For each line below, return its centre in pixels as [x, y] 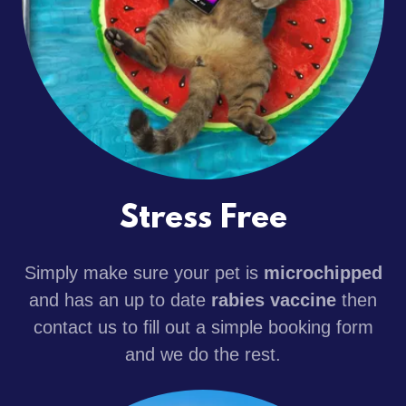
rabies [238, 300]
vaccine [303, 300]
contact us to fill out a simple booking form [203, 328]
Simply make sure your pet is [144, 273]
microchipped [323, 273]
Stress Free [203, 220]
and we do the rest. [203, 355]
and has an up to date [120, 300]
